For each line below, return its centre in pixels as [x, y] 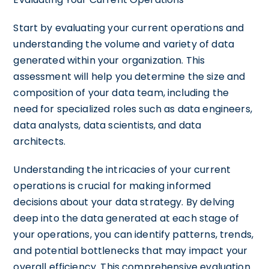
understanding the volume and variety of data [124, 44]
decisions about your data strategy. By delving [124, 202]
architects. [40, 141]
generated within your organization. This [109, 60]
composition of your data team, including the [121, 92]
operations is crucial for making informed [112, 186]
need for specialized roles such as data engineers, [133, 109]
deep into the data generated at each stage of [126, 218]
